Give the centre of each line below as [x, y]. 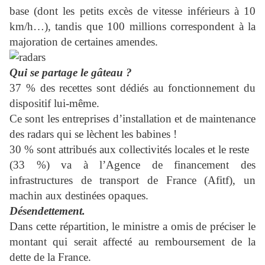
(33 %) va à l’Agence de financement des [132, 164]
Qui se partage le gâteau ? [71, 72]
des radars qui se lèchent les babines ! [93, 134]
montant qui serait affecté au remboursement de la [132, 241]
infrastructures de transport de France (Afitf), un [132, 180]
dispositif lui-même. [54, 103]
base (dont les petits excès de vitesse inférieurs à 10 [132, 11]
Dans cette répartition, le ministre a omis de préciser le [132, 226]
